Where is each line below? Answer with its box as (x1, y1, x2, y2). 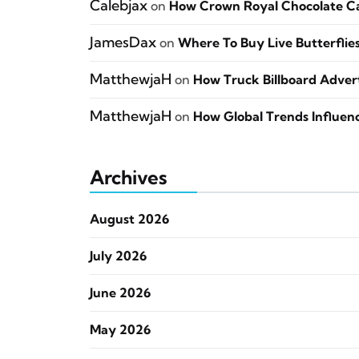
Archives (90, 165, 167, 189)
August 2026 (90, 211, 169, 227)
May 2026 (90, 321, 151, 337)
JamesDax (90, 33, 156, 51)
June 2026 (90, 284, 151, 301)
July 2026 (90, 248, 147, 264)
